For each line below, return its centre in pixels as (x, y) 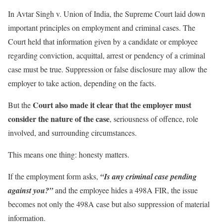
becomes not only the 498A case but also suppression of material (109, 204)
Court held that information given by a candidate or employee (103, 41)
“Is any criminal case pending (148, 176)
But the (20, 105)
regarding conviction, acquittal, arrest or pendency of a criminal (107, 55)
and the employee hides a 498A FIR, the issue (125, 190)
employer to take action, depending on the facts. (82, 83)
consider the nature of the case (59, 118)
